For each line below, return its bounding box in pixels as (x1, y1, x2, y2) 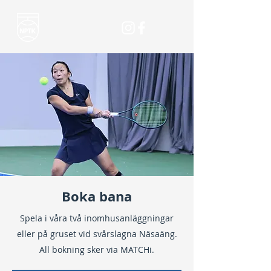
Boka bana (62, 187, 132, 206)
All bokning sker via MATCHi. (39, 244, 154, 255)
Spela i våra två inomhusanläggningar (20, 212, 174, 224)
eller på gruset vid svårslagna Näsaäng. (16, 228, 177, 240)
